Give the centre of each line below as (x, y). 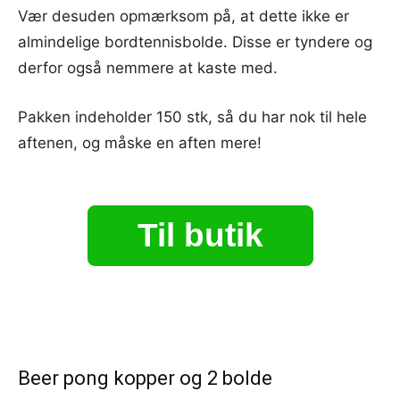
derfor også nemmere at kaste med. (148, 67)
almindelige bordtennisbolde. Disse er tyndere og (195, 42)
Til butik (200, 235)
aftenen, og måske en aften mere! (140, 142)
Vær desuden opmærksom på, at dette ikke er (183, 16)
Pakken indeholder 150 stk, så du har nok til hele (192, 117)
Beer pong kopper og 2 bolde (145, 378)
